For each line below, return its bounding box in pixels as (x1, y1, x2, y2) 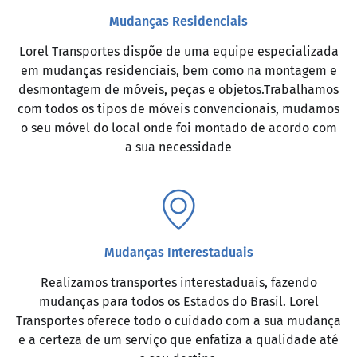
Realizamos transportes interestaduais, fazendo (40, 275, 317, 291)
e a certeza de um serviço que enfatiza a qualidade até (18, 332, 339, 348)
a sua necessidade (125, 139, 232, 155)
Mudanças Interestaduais (104, 245, 253, 261)
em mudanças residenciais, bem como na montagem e (20, 63, 337, 79)
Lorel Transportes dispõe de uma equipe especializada (18, 44, 339, 60)
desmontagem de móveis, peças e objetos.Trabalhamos (18, 82, 339, 98)
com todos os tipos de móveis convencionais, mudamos (18, 101, 339, 117)
